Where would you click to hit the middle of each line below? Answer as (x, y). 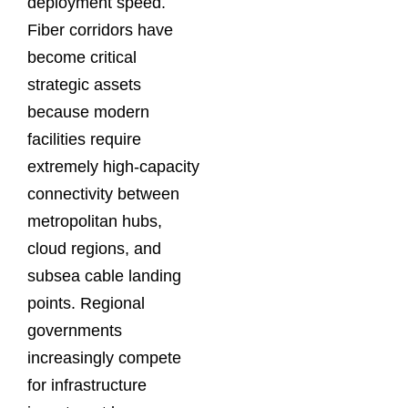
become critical (82, 58)
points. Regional (86, 304)
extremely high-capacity (113, 167)
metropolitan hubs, (95, 222)
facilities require (84, 140)
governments (75, 331)
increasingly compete (104, 358)
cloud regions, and (94, 249)
